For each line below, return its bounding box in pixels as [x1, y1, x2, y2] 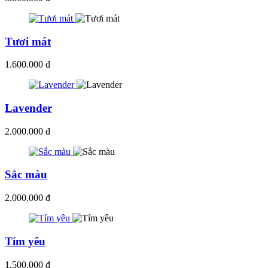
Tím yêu [5, 234, 45, 248]
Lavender [5, 102, 52, 115]
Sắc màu [5, 168, 47, 181]
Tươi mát [5, 35, 51, 48]
